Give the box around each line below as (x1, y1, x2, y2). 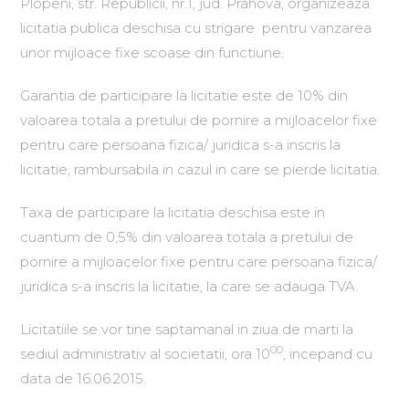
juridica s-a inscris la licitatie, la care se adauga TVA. (20, 278, 360, 295)
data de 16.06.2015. (20, 370, 147, 387)
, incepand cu (283, 345, 373, 362)
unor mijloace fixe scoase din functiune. (20, 44, 285, 61)
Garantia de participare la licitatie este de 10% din (20, 87, 349, 104)
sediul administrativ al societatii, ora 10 (20, 345, 271, 362)
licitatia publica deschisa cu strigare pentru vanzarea (20, 19, 372, 37)
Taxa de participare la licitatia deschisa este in (20, 204, 326, 221)
